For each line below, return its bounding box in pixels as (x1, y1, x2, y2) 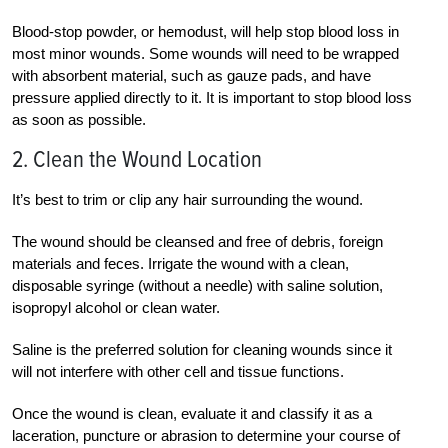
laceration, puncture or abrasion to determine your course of (12, 426, 400, 444)
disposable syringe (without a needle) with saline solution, (12, 276, 383, 294)
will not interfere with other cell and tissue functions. (12, 362, 344, 380)
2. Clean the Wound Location (12, 144, 262, 174)
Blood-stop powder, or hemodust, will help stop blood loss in (12, 22, 399, 40)
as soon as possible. (12, 110, 146, 128)
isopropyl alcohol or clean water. (12, 298, 220, 316)
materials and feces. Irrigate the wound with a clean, (12, 254, 349, 272)
